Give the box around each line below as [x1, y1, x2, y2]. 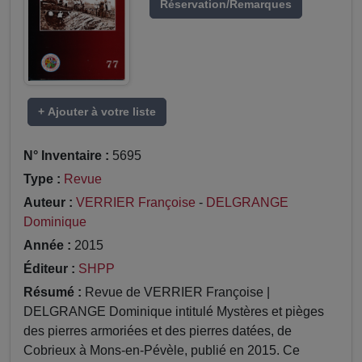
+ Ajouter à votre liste [38, 105, 156, 119]
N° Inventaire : [23, 149, 109, 163]
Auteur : [23, 196, 73, 210]
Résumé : [23, 285, 82, 300]
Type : [23, 172, 61, 187]
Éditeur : [23, 262, 75, 276]
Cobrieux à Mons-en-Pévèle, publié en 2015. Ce [23, 343, 300, 358]
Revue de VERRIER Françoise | [82, 285, 270, 300]
